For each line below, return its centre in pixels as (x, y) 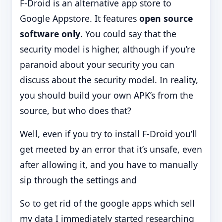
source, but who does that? (76, 110)
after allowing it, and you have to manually (109, 164)
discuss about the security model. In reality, (109, 80)
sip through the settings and (78, 180)
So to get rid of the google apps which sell (107, 203)
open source (166, 18)
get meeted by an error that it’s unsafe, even (111, 149)
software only (50, 33)
